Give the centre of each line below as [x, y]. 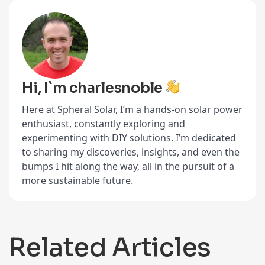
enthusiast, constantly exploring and [104, 124]
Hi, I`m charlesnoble [94, 88]
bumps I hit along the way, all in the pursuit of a [128, 167]
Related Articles [110, 248]
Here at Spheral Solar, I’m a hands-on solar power [132, 110]
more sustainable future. [77, 181]
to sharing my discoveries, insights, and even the [131, 152]
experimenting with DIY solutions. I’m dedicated [129, 138]
